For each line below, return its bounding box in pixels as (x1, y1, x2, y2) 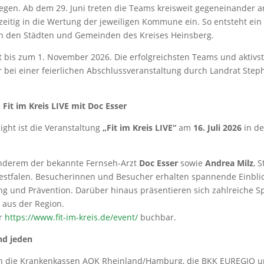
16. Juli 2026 (193, 122, 242, 134)
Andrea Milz (204, 157, 253, 169)
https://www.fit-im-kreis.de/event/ (4, 212, 138, 223)
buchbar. (137, 212, 176, 223)
